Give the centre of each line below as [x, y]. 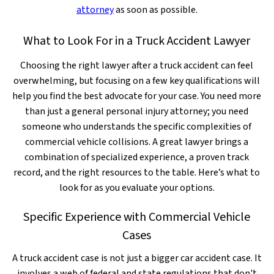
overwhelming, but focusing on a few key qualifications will [137, 81]
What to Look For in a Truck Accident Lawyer [137, 41]
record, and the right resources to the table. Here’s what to [137, 172]
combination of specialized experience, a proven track [137, 157]
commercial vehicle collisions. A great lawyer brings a [137, 142]
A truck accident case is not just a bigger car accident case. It [137, 258]
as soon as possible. [155, 10]
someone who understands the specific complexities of [137, 127]
